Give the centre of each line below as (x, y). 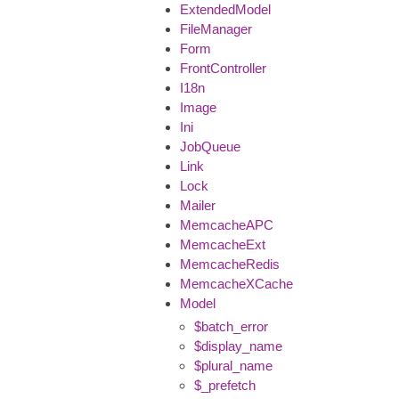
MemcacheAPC (227, 224)
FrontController (223, 68)
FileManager (216, 28)
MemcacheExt (223, 244)
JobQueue (210, 146)
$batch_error (231, 326)
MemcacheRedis (230, 264)
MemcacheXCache (236, 283)
